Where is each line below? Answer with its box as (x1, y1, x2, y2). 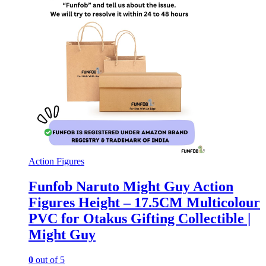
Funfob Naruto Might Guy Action (28, 179, 233, 195)
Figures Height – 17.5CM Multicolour (28, 195, 260, 211)
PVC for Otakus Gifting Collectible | (28, 211, 251, 227)
